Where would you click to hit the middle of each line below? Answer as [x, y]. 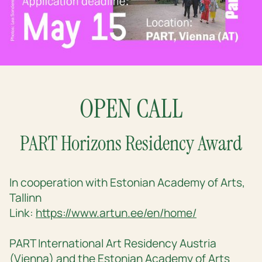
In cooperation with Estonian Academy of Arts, [127, 183]
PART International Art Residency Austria [113, 244]
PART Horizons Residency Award [131, 144]
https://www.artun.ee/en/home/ [116, 213]
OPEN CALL [131, 109]
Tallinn [25, 198]
